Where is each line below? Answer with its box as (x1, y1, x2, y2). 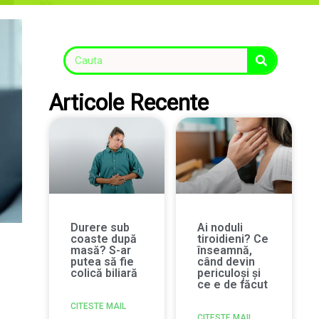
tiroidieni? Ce (197, 232, 269, 246)
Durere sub (70, 221, 130, 235)
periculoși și (197, 266, 261, 281)
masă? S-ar (70, 244, 131, 258)
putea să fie (70, 255, 134, 269)
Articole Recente (48, 90, 209, 116)
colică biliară (70, 266, 137, 281)
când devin (197, 255, 256, 269)
